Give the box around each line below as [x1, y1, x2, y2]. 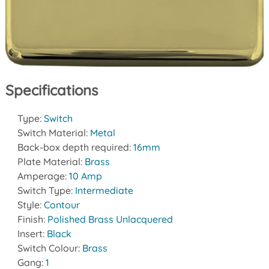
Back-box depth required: [17, 141, 133, 154]
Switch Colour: [17, 242, 82, 255]
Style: [17, 199, 44, 211]
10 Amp [68, 170, 102, 183]
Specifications [5, 81, 98, 100]
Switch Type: [17, 184, 75, 197]
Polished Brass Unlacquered [47, 213, 173, 226]
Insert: [17, 228, 47, 240]
